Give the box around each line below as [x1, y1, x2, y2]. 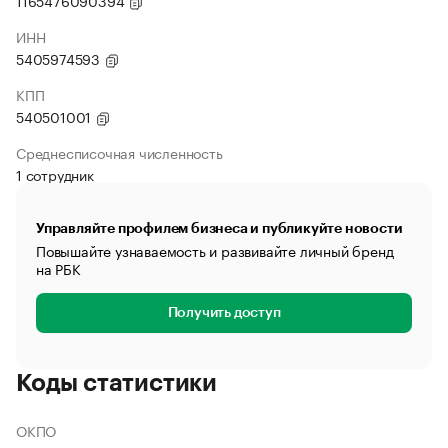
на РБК [36, 257, 81, 279]
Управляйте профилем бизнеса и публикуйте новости [36, 221, 403, 235]
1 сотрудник [16, 163, 94, 185]
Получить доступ [167, 306, 281, 320]
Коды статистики [16, 371, 217, 395]
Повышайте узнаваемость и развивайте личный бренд [36, 239, 394, 261]
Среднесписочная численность [16, 141, 223, 163]
